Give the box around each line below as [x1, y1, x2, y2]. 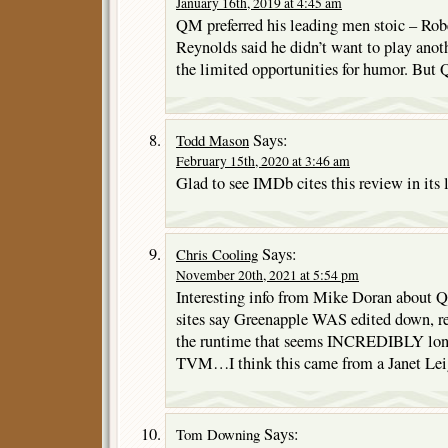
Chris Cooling [176, 244, 258, 265]
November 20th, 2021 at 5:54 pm [176, 266, 359, 285]
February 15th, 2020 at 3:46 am [176, 152, 350, 171]
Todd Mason [176, 130, 249, 151]
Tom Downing [176, 424, 260, 445]
